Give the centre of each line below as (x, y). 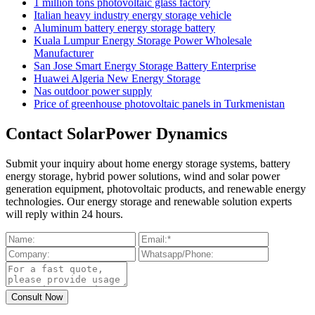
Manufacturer (64, 53)
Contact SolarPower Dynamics (116, 133)
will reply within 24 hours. (64, 214)
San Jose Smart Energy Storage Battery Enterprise (145, 65)
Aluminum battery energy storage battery (124, 27)
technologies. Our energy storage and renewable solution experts (149, 201)
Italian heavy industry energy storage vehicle (133, 15)
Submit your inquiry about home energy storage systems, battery (148, 163)
